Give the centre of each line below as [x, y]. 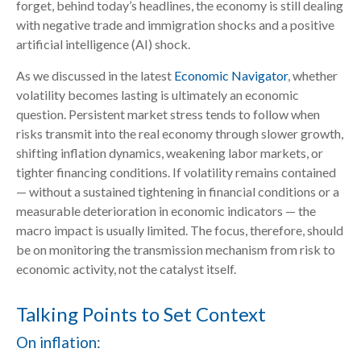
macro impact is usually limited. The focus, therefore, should [180, 230]
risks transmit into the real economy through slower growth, [180, 133]
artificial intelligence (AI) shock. [103, 44]
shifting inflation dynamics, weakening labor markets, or [170, 153]
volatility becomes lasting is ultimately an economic [158, 95]
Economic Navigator [231, 75]
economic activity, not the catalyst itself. [126, 269]
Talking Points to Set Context [141, 314]
